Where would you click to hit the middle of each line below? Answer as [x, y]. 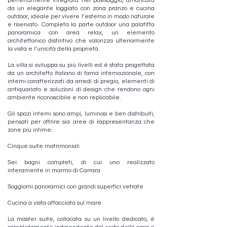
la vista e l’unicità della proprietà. [54, 49]
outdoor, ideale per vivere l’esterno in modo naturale [81, 16]
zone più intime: [30, 130]
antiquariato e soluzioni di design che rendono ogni [81, 89]
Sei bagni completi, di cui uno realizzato [81, 162]
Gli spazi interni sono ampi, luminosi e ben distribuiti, [81, 114]
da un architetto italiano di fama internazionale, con [81, 73]
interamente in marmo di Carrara [54, 171]
